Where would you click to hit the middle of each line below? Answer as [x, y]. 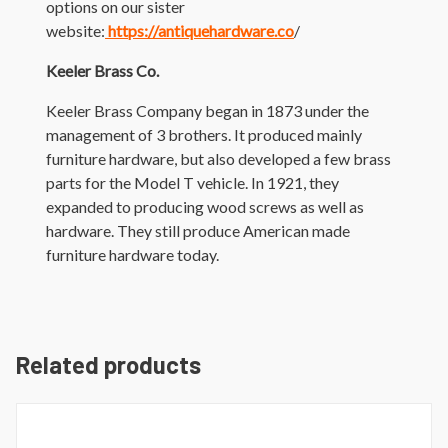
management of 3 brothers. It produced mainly [204, 134]
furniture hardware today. [132, 254]
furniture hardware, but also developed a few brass [218, 158]
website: [75, 30]
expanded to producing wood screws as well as [205, 206]
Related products [108, 364]
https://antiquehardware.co [199, 30]
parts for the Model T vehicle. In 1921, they [192, 182]
